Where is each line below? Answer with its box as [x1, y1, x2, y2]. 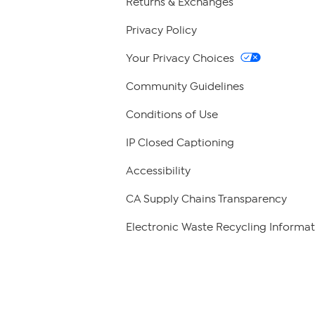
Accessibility [126, 165, 191, 178]
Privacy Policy [126, 24, 197, 37]
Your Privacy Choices [126, 52, 237, 65]
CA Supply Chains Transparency [126, 193, 287, 206]
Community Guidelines [126, 80, 244, 94]
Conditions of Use [126, 108, 218, 122]
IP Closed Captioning [126, 136, 234, 150]
